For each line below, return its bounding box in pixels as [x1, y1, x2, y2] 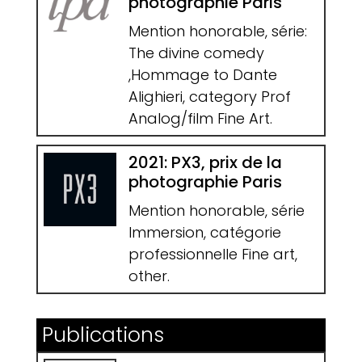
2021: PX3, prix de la [128, 150, 282, 174]
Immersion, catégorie [128, 221, 281, 242]
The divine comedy [128, 43, 264, 64]
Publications [41, 320, 164, 349]
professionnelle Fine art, [128, 243, 297, 264]
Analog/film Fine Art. [128, 108, 272, 129]
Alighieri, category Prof [128, 86, 291, 107]
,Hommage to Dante [128, 65, 277, 86]
